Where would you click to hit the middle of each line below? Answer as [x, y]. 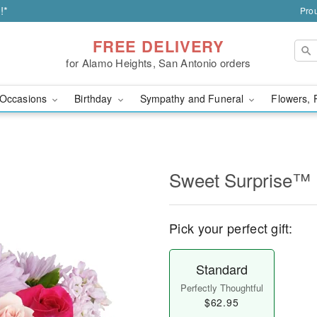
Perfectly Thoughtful [221, 288]
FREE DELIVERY [158, 46]
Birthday [95, 98]
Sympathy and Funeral [193, 98]
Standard [221, 269]
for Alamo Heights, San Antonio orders [158, 62]
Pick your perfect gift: [231, 228]
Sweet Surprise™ [240, 179]
